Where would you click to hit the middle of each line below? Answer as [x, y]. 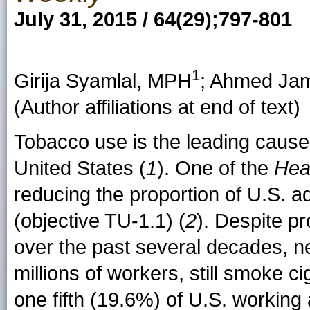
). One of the [216, 168]
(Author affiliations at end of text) [157, 107]
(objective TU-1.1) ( [100, 220]
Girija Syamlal [75, 81]
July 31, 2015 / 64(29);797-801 [153, 19]
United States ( [80, 168]
